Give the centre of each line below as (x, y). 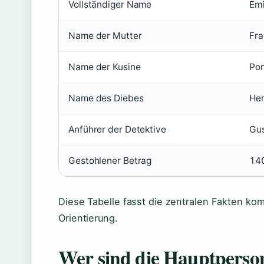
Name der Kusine (105, 67)
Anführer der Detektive (117, 129)
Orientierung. (88, 218)
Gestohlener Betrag (110, 161)
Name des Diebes (106, 98)
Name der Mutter (105, 36)
